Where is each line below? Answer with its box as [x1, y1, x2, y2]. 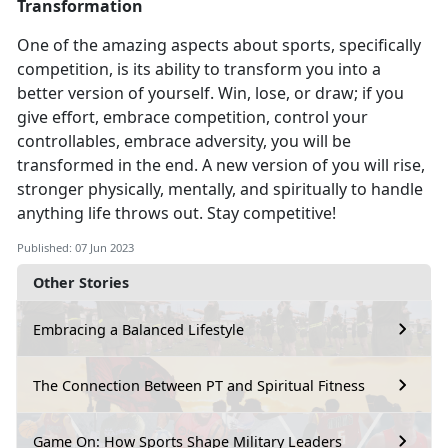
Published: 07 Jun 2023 [17, 240, 134, 256]
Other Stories [33, 273, 129, 293]
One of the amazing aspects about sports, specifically [17, 34, 421, 57]
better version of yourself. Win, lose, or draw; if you [17, 82, 404, 105]
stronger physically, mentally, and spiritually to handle [17, 178, 423, 201]
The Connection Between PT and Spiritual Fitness [33, 375, 365, 395]
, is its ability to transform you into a [109, 58, 381, 81]
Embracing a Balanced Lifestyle [33, 319, 244, 339]
